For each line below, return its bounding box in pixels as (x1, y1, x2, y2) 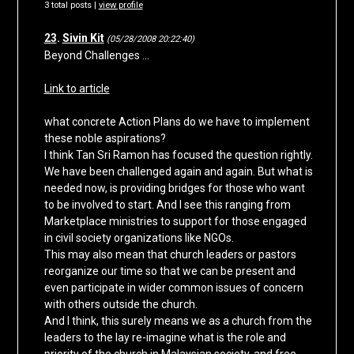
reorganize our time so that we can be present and (43, 265, 296, 278)
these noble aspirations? (43, 132, 166, 145)
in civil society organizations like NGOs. (43, 232, 234, 245)
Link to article (43, 82, 110, 96)
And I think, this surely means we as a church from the (43, 314, 312, 328)
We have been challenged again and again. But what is (43, 165, 313, 179)
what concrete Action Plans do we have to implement (43, 115, 310, 129)
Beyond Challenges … (43, 49, 149, 62)
